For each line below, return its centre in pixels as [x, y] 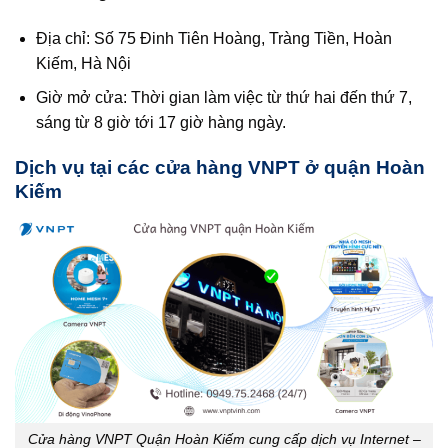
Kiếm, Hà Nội [83, 63]
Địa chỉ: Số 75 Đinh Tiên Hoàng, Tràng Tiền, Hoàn [213, 38]
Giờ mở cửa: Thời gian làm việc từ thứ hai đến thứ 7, [223, 98]
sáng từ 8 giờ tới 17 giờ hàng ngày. [160, 123]
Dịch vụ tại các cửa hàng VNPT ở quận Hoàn [220, 167]
